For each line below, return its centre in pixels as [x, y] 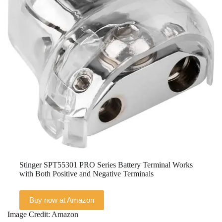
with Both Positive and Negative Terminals [86, 173]
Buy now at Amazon [62, 200]
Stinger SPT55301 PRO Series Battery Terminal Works [106, 165]
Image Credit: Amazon [43, 214]
